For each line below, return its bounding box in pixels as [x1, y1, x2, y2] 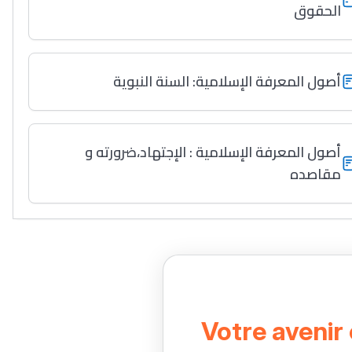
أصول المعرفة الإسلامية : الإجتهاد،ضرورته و [85, 139, 342, 165]
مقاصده [290, 161, 342, 187]
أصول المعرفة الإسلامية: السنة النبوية [113, 68, 342, 94]
